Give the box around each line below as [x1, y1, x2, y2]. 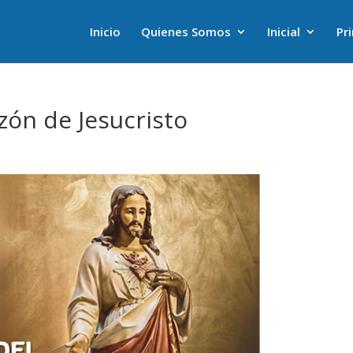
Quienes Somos [140, 24, 231, 39]
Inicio [89, 24, 121, 39]
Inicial [266, 24, 300, 39]
